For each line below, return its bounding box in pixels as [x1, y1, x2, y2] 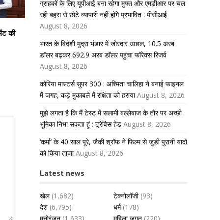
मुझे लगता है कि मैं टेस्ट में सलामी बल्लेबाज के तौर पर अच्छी [40, 108, 182, 117]
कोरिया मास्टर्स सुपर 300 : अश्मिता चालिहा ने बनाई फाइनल [40, 79, 184, 88]
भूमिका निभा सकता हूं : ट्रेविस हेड [40, 119, 121, 129]
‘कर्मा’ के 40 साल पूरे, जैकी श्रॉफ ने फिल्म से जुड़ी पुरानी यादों [40, 137, 187, 146]
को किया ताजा [40, 148, 74, 158]
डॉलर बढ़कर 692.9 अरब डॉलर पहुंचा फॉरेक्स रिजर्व [40, 50, 166, 59]
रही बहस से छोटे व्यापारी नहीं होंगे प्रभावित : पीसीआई [40, 10, 167, 19]
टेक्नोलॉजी [113, 191, 138, 200]
